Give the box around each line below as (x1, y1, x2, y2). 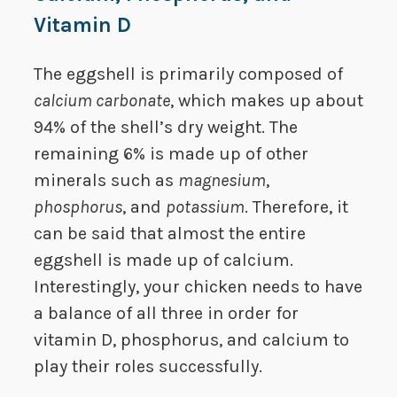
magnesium (178, 170, 266, 191)
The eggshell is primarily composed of (34, 64, 343, 85)
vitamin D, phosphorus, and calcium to (34, 330, 349, 351)
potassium (166, 197, 245, 218)
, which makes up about (170, 90, 363, 112)
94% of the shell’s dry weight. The (34, 117, 298, 138)
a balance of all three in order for (34, 303, 299, 324)
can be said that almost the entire (34, 223, 306, 245)
